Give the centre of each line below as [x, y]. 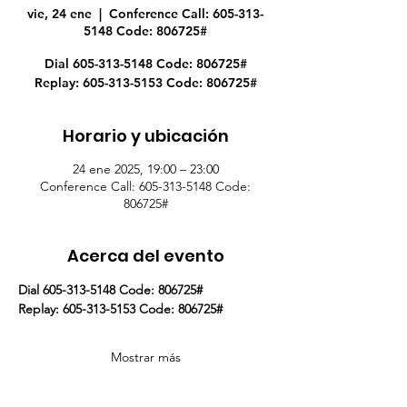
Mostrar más [145, 357]
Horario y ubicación [145, 136]
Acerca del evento [145, 256]
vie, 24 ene [60, 14]
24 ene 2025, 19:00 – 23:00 [145, 169]
